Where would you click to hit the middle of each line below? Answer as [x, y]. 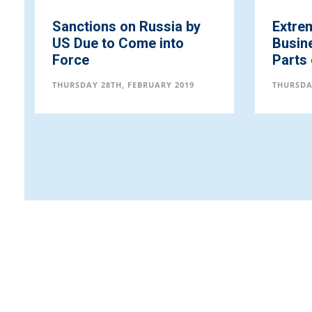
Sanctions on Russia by [126, 26]
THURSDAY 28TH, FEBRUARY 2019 [123, 85]
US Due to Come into [118, 43]
